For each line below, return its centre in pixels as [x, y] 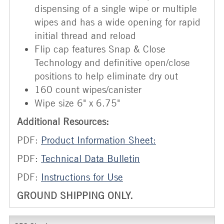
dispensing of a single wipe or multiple [116, 8]
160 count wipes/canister [88, 89]
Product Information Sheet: [98, 140]
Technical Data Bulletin [90, 158]
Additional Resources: [63, 121]
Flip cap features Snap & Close [100, 49]
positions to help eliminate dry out [106, 76]
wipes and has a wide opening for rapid [117, 22]
